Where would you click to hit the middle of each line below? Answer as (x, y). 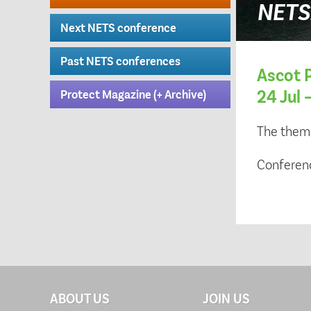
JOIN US (226, 298)
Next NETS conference (118, 27)
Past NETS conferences (120, 60)
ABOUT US (80, 298)
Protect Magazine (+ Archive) (133, 94)
